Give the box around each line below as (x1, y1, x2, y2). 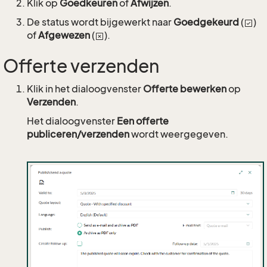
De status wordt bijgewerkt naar (27, 16, 173, 28)
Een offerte (117, 115, 169, 127)
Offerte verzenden (3, 55, 159, 77)
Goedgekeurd (173, 16, 239, 28)
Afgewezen (38, 29, 90, 41)
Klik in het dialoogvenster (27, 83, 143, 95)
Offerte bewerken (143, 83, 226, 95)
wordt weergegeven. (129, 128, 228, 140)
